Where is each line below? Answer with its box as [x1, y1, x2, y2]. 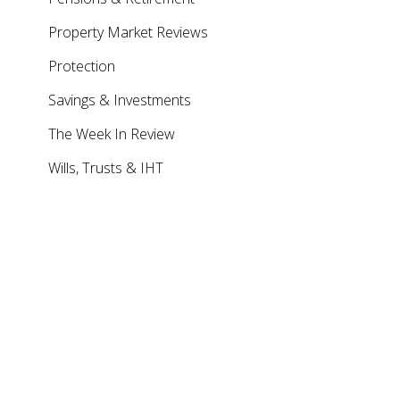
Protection [47, 56, 115, 76]
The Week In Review [47, 124, 175, 144]
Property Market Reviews [47, 22, 208, 42]
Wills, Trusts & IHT [47, 158, 163, 178]
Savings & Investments [47, 90, 191, 110]
